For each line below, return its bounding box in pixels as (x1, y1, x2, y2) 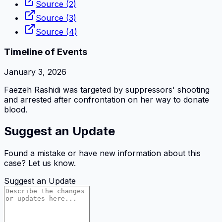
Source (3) (36, 13, 76, 23)
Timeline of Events (4, 46, 87, 57)
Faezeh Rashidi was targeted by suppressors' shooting (4, 84, 210, 95)
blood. (4, 104, 27, 114)
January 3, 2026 (4, 66, 66, 77)
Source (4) (36, 27, 77, 37)
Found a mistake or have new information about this (4, 148, 201, 159)
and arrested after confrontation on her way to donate (4, 94, 209, 105)
